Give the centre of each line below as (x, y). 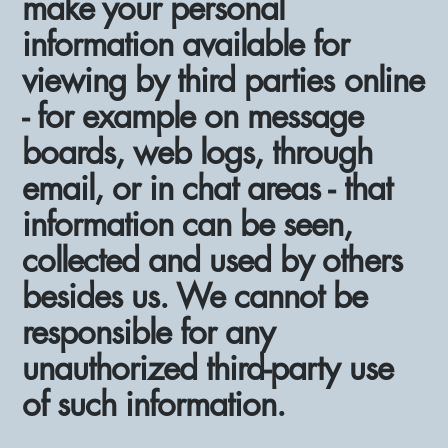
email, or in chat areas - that (207, 188)
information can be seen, (187, 224)
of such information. (154, 404)
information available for (186, 44)
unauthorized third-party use (207, 368)
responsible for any (148, 332)
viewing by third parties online (223, 80)
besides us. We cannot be (195, 296)
